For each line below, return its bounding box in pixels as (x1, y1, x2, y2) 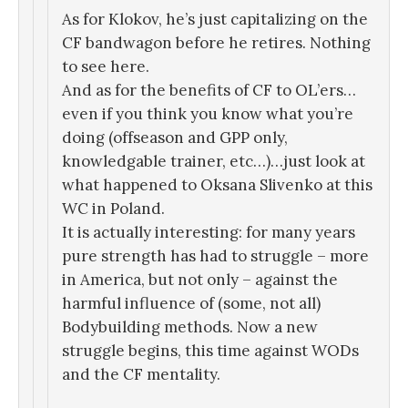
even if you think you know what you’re (62, 104, 353, 125)
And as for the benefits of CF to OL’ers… (62, 80, 356, 101)
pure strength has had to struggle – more (62, 246, 369, 267)
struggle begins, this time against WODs (62, 341, 359, 362)
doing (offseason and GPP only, (62, 127, 288, 148)
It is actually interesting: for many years (62, 222, 355, 243)
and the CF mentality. (62, 364, 220, 385)
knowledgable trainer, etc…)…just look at (62, 151, 365, 172)
